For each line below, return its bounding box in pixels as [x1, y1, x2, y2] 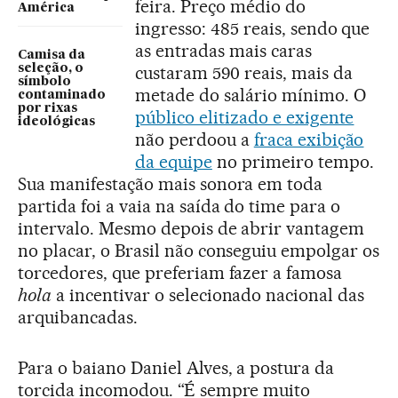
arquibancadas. [18, 306, 138, 329]
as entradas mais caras [135, 40, 312, 62]
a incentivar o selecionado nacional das [51, 284, 365, 306]
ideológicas [18, 115, 95, 128]
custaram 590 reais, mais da [135, 62, 353, 84]
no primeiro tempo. [211, 151, 374, 173]
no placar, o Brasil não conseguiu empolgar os [18, 240, 380, 262]
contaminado [18, 88, 106, 101]
